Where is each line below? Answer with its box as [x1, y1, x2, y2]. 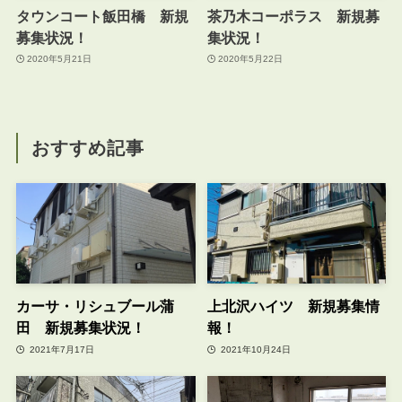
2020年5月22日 [218, 54, 283, 65]
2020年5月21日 [27, 54, 92, 65]
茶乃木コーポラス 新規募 [206, 7, 380, 24]
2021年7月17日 [27, 344, 95, 354]
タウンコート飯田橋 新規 [15, 7, 188, 24]
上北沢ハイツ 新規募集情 [206, 298, 380, 315]
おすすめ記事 [31, 137, 145, 158]
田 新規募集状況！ [15, 319, 145, 336]
